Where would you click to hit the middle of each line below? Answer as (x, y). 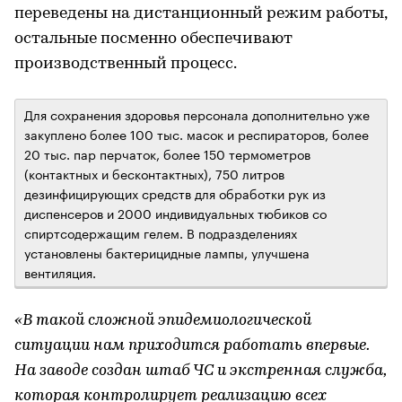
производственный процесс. (126, 64)
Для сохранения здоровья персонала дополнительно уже (197, 114)
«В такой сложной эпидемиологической (163, 320)
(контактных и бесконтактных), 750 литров (154, 173)
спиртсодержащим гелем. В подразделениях (161, 232)
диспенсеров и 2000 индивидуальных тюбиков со (175, 212)
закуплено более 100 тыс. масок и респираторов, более (197, 133)
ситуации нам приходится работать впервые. (192, 345)
